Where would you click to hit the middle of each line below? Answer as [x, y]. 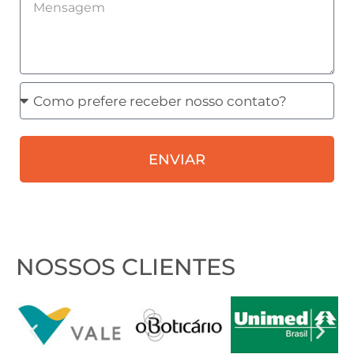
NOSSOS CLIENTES [126, 267]
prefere [43, 115]
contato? [49, 181]
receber [45, 137]
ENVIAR [177, 159]
